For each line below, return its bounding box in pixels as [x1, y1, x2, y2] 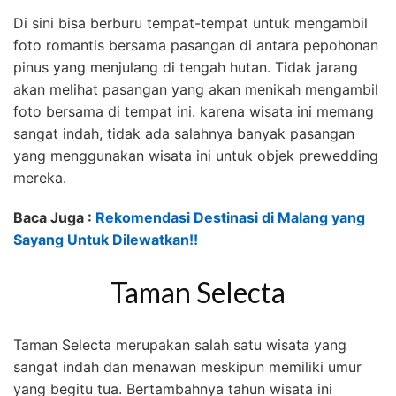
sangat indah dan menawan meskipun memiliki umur [13, 357, 362, 376]
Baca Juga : [13, 208, 95, 226]
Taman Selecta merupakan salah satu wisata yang [13, 335, 346, 354]
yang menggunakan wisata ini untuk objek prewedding [13, 146, 378, 164]
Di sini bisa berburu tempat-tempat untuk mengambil [13, 13, 368, 32]
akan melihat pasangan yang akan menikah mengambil [13, 80, 378, 98]
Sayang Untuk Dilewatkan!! [13, 230, 198, 248]
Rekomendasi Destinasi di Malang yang [95, 208, 365, 226]
